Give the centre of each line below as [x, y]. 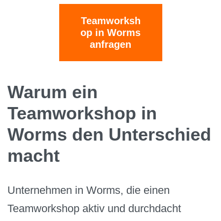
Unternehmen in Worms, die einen [89, 190]
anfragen [110, 44]
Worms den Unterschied [109, 134]
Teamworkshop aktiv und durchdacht [94, 208]
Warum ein [53, 92]
